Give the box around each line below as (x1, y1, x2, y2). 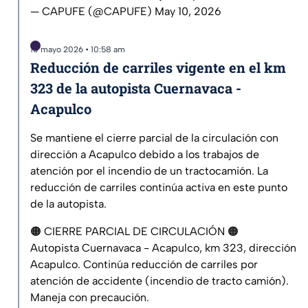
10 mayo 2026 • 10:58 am (30, 45, 125, 55)
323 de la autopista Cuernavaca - (30, 79, 241, 98)
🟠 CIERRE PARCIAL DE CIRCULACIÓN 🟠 (30, 225, 239, 239)
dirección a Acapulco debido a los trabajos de (30, 148, 259, 162)
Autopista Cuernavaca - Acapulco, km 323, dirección (30, 241, 296, 255)
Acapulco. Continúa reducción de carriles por (30, 258, 258, 272)
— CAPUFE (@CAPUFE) (30, 5, 155, 19)
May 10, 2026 (155, 5, 221, 19)
